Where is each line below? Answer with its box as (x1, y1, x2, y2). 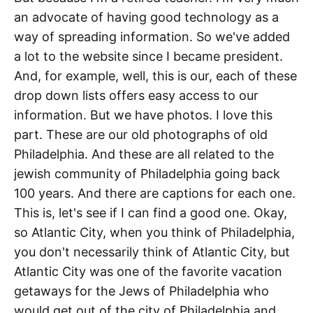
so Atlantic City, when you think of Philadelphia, (14, 225, 295, 240)
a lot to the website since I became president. (14, 49, 283, 64)
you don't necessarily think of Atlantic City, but (14, 245, 290, 260)
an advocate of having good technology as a (14, 10, 279, 25)
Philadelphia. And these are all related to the (14, 147, 274, 162)
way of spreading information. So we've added (14, 29, 290, 45)
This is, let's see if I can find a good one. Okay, (14, 205, 287, 221)
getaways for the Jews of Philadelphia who (14, 284, 269, 299)
